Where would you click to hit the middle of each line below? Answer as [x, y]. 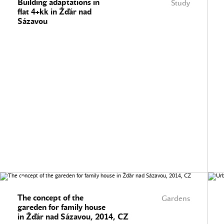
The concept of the [50, 198]
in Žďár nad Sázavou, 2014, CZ [73, 217]
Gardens [176, 198]
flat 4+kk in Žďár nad [54, 12]
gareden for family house [61, 207]
